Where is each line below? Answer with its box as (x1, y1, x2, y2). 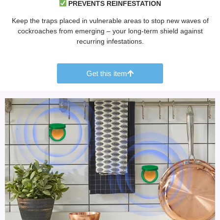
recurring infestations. (76, 37, 144, 45)
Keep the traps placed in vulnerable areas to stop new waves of (11, 16, 209, 25)
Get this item (86, 69, 127, 78)
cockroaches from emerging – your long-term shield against (17, 27, 203, 35)
